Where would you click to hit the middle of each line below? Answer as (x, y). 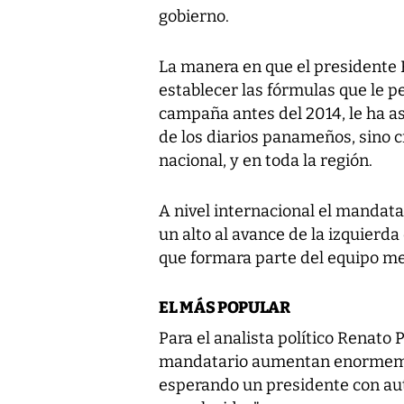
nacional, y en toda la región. (266, 160)
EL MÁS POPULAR (225, 307)
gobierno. (194, 16)
